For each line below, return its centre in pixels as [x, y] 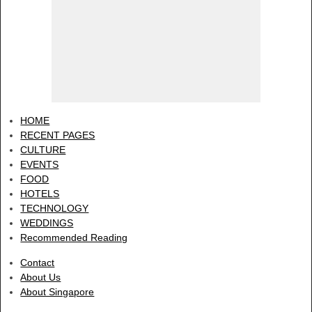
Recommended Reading [74, 238]
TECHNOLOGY [55, 209]
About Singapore [57, 291]
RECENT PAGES [58, 135]
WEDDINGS [47, 223]
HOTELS [40, 194]
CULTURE [43, 150]
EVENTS [40, 165]
